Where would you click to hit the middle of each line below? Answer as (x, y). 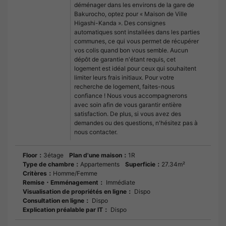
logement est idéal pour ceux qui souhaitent (135, 69)
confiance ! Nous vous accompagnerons (131, 96)
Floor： (33, 155)
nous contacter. (96, 132)
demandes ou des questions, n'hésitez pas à (136, 123)
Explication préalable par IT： (66, 210)
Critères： (38, 174)
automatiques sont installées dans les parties (137, 32)
